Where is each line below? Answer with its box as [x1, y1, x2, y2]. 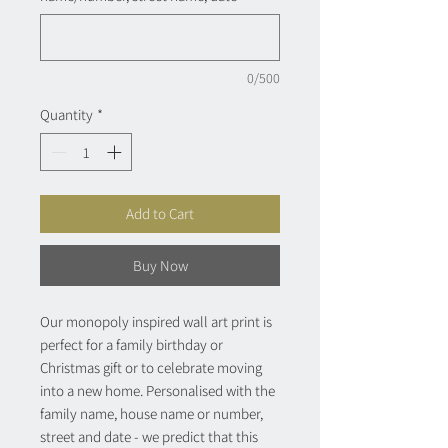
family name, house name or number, [40, 404, 263, 424]
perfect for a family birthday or [40, 335, 223, 355]
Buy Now [132, 256, 188, 276]
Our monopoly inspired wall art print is [40, 312, 272, 332]
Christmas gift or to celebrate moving [40, 358, 262, 378]
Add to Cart [126, 204, 194, 224]
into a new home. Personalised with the [40, 381, 275, 401]
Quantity [40, 104, 93, 124]
